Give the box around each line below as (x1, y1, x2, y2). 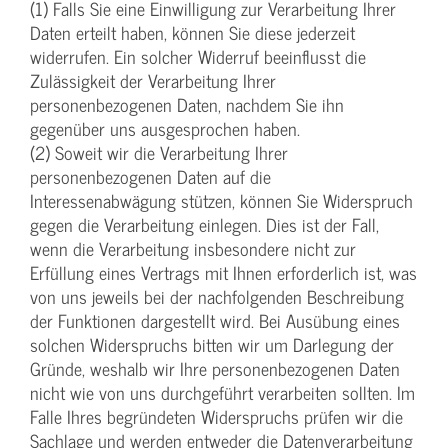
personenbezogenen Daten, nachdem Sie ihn (30, 90, 344, 120)
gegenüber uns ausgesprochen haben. (30, 114, 300, 144)
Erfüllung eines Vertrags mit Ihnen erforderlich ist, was (30, 258, 417, 288)
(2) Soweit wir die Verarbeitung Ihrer (30, 138, 288, 168)
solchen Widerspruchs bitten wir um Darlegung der (30, 330, 394, 360)
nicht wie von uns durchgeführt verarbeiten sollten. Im (30, 378, 415, 408)
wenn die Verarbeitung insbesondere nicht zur (30, 234, 356, 264)
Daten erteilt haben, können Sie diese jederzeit (30, 18, 355, 48)
